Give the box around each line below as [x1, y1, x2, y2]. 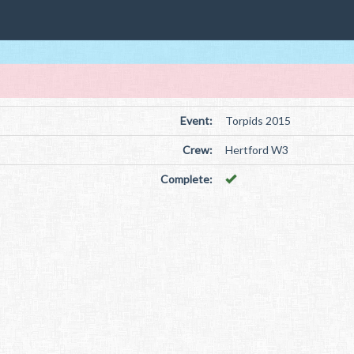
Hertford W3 [224, 143, 288, 156]
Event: [179, 114, 213, 127]
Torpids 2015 [224, 114, 291, 127]
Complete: [160, 172, 213, 186]
